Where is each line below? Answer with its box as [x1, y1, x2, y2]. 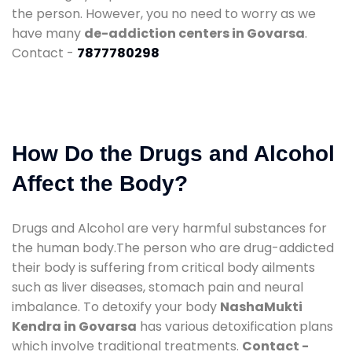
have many [12, 24, 84, 42]
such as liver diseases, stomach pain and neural [12, 277, 303, 296]
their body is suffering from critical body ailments [12, 258, 315, 277]
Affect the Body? [12, 170, 188, 196]
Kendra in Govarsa [12, 317, 137, 335]
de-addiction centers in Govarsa [84, 24, 305, 42]
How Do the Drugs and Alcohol [12, 141, 335, 166]
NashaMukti [220, 297, 302, 316]
